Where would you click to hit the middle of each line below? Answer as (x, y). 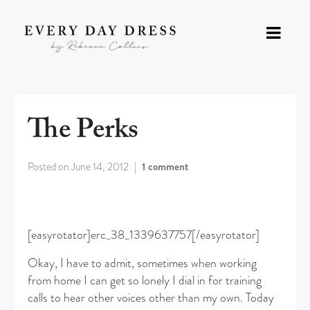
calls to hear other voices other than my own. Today (151, 298)
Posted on (50, 167)
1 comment (165, 167)
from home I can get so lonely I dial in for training (145, 281)
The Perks (83, 131)
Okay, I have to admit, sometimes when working (143, 264)
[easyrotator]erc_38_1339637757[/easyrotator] (144, 235)
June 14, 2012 (100, 167)
